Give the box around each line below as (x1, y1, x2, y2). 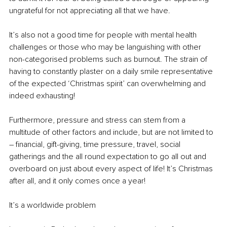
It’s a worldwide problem (9, 200, 96, 211)
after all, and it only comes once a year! (9, 176, 145, 186)
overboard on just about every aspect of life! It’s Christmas (9, 164, 215, 174)
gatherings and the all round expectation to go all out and (9, 152, 208, 162)
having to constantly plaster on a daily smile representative (9, 66, 215, 77)
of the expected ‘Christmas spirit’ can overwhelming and (9, 79, 208, 89)
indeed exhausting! (9, 91, 75, 101)
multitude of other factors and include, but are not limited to (9, 127, 215, 138)
